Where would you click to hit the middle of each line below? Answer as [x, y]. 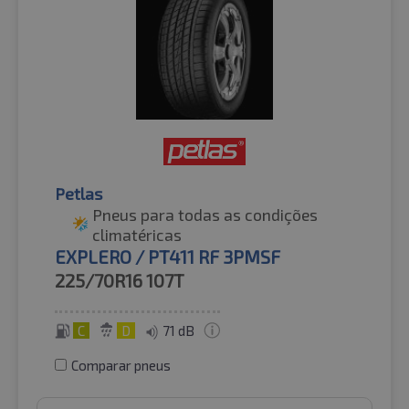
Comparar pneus [121, 365]
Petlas [79, 193]
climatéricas [137, 234]
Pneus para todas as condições [205, 214]
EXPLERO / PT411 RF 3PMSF [168, 256]
